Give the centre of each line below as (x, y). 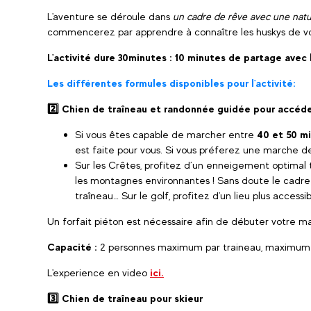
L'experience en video (99, 272)
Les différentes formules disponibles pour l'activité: (171, 83)
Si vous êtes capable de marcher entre (166, 134)
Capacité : (72, 247)
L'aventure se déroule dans (109, 16)
